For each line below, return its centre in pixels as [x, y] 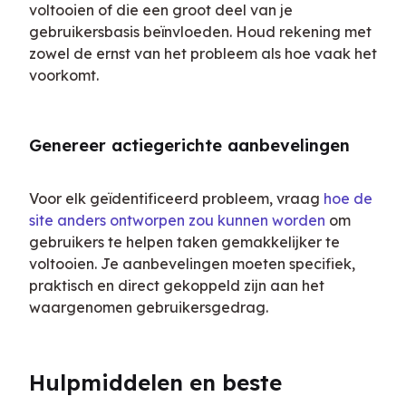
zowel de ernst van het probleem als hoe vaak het [203, 54]
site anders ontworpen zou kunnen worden [177, 221]
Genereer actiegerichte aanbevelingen [189, 146]
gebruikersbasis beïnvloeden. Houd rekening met [200, 32]
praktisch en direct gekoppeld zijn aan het [177, 286]
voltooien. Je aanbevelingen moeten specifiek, [192, 264]
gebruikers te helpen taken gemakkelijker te [184, 242]
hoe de [348, 199]
